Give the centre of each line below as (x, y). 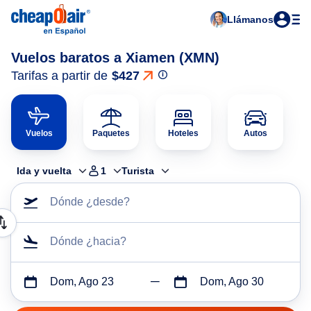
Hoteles (183, 133)
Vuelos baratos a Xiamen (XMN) (115, 58)
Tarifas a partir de (59, 76)
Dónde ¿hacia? (88, 241)
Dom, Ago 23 (82, 281)
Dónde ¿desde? (90, 202)
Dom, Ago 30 (232, 281)
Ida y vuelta (44, 171)
